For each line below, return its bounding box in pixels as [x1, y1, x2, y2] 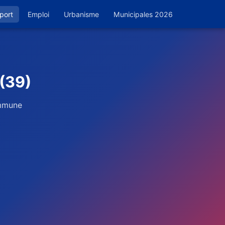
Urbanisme [64, 10, 99, 19]
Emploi [28, 10, 49, 19]
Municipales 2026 [114, 10, 173, 19]
